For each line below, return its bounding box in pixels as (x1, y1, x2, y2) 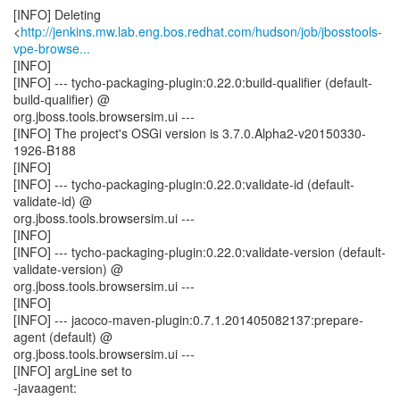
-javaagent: (13, 379, 77, 396)
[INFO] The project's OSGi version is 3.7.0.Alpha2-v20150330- (13, 124, 366, 142)
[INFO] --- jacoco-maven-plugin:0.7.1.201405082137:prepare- (13, 311, 363, 329)
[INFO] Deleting (13, 5, 101, 23)
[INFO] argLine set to (13, 362, 132, 379)
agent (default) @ (13, 328, 112, 346)
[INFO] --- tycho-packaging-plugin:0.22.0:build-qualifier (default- (13, 73, 372, 91)
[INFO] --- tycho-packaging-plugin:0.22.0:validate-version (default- (13, 243, 386, 261)
